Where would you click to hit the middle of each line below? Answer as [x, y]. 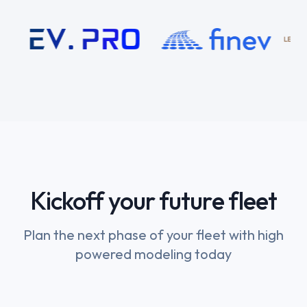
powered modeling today [153, 254]
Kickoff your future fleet [153, 200]
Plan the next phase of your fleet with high [153, 234]
